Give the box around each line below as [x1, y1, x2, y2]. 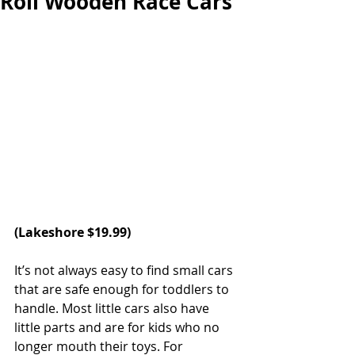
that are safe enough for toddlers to [14, 281, 232, 298]
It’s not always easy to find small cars [14, 261, 236, 279]
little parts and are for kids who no [14, 319, 223, 336]
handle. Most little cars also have [14, 300, 212, 317]
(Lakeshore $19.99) [14, 223, 131, 241]
